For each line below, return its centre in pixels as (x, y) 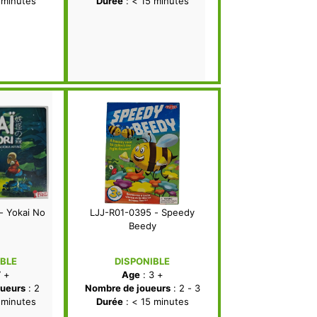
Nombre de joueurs (127, 288)
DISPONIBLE (142, 261)
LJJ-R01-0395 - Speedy (142, 213)
